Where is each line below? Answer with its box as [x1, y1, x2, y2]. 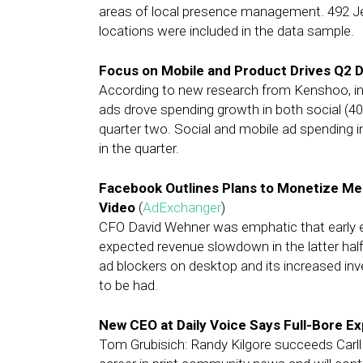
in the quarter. [99, 140, 179, 156]
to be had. [99, 277, 158, 293]
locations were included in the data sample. [99, 23, 354, 39]
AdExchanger [143, 199, 221, 216]
